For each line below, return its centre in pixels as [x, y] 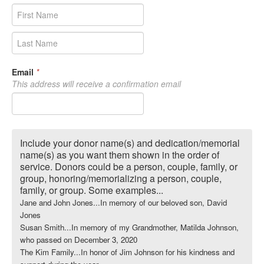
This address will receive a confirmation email [96, 83]
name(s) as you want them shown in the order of [120, 154]
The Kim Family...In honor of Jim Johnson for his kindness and [127, 252]
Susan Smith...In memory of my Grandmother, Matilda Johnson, [129, 227]
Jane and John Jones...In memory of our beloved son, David [123, 202]
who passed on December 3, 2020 [79, 239]
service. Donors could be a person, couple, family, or [129, 166]
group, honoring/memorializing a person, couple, [121, 178]
